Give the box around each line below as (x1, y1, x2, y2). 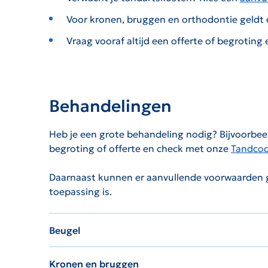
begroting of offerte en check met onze (49, 142, 231, 155)
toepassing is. (49, 185, 112, 198)
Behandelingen (49, 96, 172, 117)
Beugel (49, 224, 80, 237)
